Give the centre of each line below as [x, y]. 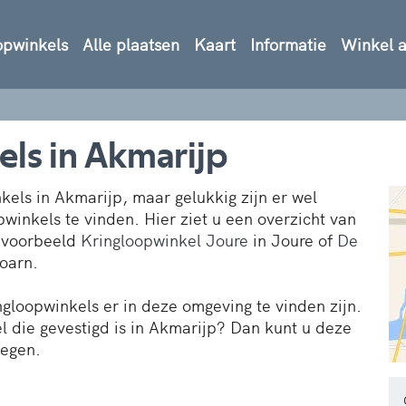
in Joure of [293, 239]
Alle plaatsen [131, 43]
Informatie [288, 43]
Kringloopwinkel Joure [164, 239]
